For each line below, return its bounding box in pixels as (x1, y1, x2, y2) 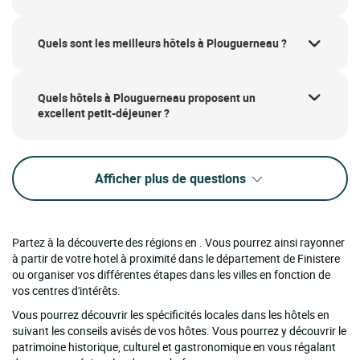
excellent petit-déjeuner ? (38, 104, 170, 121)
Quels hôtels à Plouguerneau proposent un (38, 89, 256, 105)
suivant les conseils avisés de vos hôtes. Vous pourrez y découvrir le (12, 323, 346, 339)
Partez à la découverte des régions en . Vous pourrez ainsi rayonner (12, 235, 345, 251)
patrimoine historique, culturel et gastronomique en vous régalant (12, 339, 336, 355)
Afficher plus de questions (95, 169, 249, 187)
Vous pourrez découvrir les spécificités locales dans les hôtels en (12, 307, 329, 323)
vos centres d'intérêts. (12, 283, 121, 299)
